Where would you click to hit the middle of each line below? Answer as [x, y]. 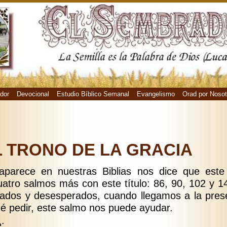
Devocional [33, 94]
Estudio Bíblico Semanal [93, 94]
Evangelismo [156, 94]
